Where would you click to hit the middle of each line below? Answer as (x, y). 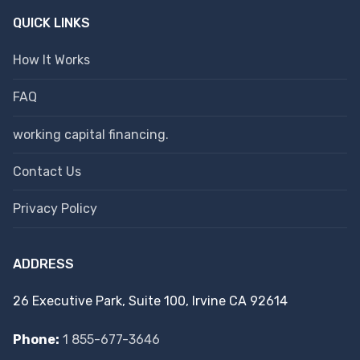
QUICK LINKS (51, 23)
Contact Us (47, 171)
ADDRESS (43, 264)
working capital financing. (91, 134)
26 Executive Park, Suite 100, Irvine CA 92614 (150, 301)
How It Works (51, 60)
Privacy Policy (55, 208)
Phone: (36, 340)
